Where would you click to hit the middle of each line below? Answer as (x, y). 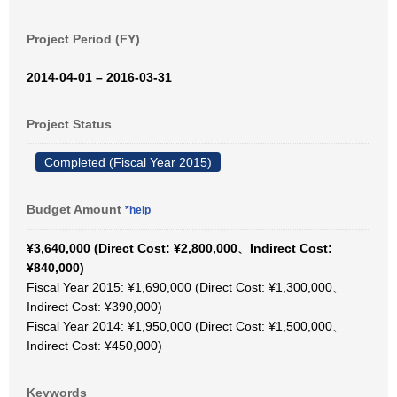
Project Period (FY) (83, 39)
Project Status (69, 124)
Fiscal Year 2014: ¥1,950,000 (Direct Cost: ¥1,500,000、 (186, 326)
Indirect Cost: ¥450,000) (94, 346)
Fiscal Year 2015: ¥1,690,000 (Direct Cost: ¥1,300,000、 (186, 287)
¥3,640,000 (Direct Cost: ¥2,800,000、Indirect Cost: (179, 248)
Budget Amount (76, 209)
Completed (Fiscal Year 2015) (128, 162)
